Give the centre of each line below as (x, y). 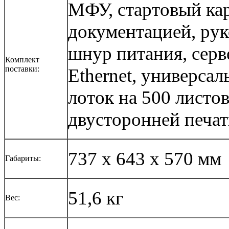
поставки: (22, 68)
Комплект (22, 59)
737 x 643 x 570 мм (145, 158)
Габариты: (23, 158)
